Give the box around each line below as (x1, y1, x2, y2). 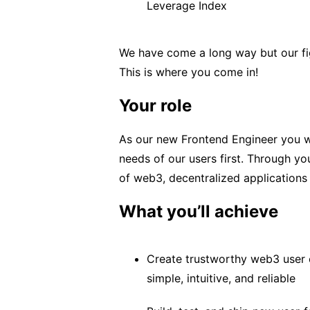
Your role (119, 95, 192, 116)
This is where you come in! (119, 65, 258, 79)
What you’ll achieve (119, 201, 278, 221)
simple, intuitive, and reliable (147, 271, 295, 285)
